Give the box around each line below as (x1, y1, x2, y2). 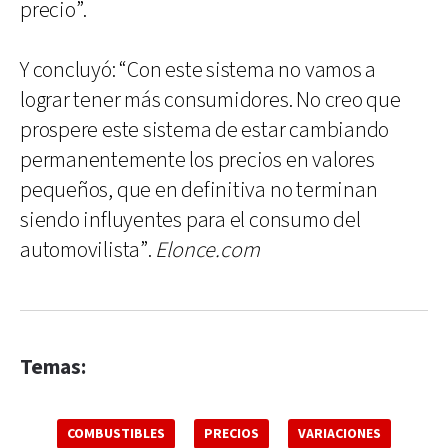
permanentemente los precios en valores (20, 145, 375, 175)
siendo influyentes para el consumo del (20, 205, 361, 235)
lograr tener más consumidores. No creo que (20, 85, 401, 115)
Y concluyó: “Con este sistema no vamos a (20, 55, 377, 85)
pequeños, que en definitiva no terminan (20, 175, 378, 205)
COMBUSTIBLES (67, 424, 165, 443)
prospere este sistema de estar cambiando (20, 115, 390, 145)
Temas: (20, 353, 86, 381)
